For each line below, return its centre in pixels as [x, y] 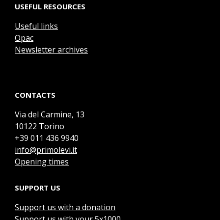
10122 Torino [40, 126]
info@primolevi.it [46, 150]
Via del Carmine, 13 [50, 115]
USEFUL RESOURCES [50, 6]
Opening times [42, 162]
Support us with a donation [65, 207]
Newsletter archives [51, 49]
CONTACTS [35, 95]
